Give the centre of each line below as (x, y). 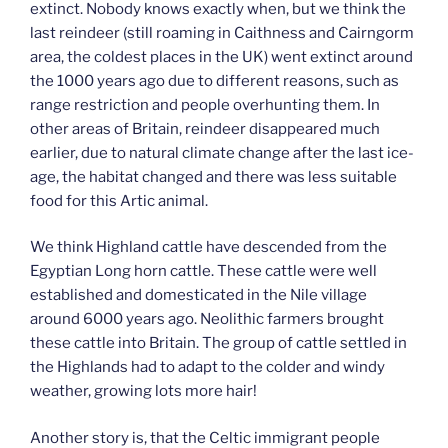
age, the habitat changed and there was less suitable (213, 176)
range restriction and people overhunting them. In (205, 104)
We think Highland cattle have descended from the (208, 247)
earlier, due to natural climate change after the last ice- (222, 152)
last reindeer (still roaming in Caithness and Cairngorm (222, 32)
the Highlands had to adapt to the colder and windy (207, 367)
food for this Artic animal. (119, 200)
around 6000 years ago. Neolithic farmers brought (207, 319)
